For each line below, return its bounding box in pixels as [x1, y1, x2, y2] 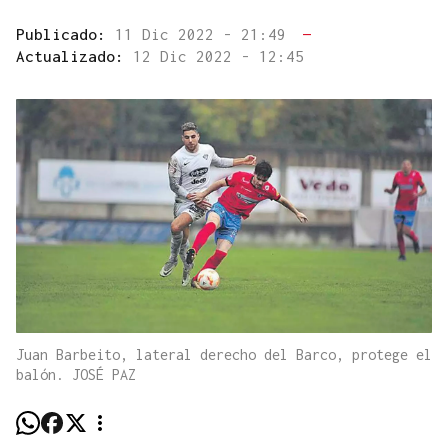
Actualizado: [16, 47, 133, 66]
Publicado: [16, 25, 115, 44]
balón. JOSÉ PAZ [16, 366, 136, 384]
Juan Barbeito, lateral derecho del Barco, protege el [16, 346, 432, 364]
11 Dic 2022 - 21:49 [115, 25, 295, 44]
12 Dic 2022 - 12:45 [133, 47, 304, 66]
